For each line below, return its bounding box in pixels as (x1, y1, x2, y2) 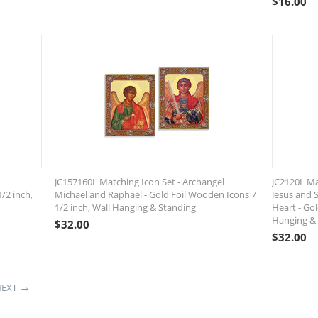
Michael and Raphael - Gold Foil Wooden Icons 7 (55, 188, 257, 201)
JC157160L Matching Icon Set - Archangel (55, 175, 225, 188)
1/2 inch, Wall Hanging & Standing (55, 201, 197, 214)
